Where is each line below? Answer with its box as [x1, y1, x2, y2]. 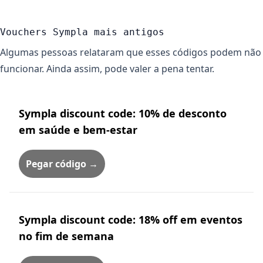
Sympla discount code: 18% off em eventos [19, 213, 242, 227]
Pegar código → [26, 157, 98, 170]
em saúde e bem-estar [19, 123, 137, 137]
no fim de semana [19, 229, 114, 243]
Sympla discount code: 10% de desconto [19, 106, 227, 120]
